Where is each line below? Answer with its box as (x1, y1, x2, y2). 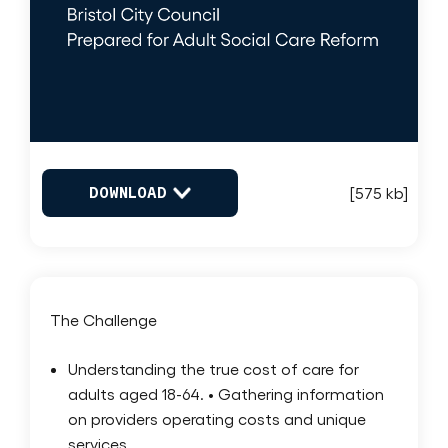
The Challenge (50, 309, 157, 329)
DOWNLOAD (89, 183, 167, 203)
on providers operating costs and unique (68, 408, 366, 428)
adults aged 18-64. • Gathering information (68, 383, 384, 403)
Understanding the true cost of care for (68, 358, 359, 378)
